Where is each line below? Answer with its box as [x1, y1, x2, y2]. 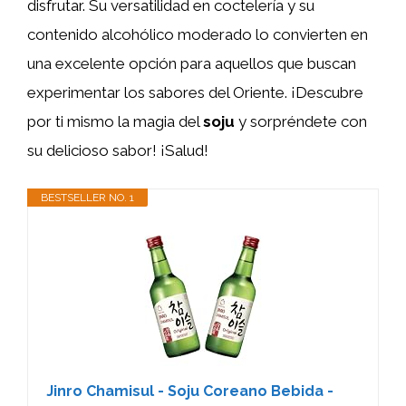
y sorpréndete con [235, 112, 367, 130]
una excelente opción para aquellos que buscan [27, 54, 356, 72]
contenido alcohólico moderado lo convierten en [27, 25, 368, 43]
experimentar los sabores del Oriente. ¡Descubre [27, 83, 363, 101]
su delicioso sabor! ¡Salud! [27, 141, 208, 159]
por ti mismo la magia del [27, 112, 203, 130]
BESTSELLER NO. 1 [41, 190, 134, 204]
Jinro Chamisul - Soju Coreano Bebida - [46, 382, 333, 400]
